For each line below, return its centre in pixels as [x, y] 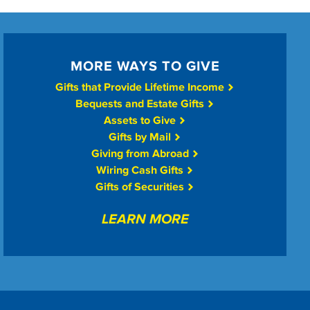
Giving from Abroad [141, 154]
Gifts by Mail [142, 137]
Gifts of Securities [142, 187]
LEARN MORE [145, 220]
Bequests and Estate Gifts [142, 104]
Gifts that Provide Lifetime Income [142, 88]
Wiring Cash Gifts [142, 171]
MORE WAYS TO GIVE [145, 67]
